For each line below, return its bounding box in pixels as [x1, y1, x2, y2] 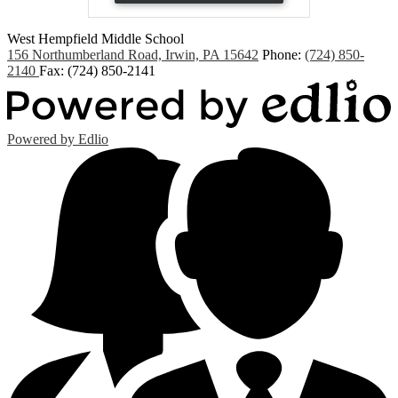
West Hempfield [7, 30, 98, 46]
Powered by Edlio [7, 131, 108, 147]
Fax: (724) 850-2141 [39, 62, 155, 78]
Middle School [101, 30, 184, 46]
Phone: [262, 46, 305, 62]
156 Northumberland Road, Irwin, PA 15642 [7, 46, 259, 62]
